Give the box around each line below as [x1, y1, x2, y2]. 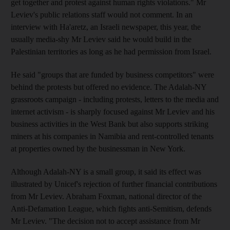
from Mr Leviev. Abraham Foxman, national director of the [11, 191, 202, 201]
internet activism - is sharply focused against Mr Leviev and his [11, 107, 215, 116]
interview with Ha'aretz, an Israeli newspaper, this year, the [11, 22, 201, 31]
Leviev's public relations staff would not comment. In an [11, 10, 193, 19]
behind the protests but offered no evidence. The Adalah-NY [11, 82, 206, 91]
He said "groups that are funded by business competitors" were [11, 70, 214, 79]
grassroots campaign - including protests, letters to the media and [11, 94, 219, 104]
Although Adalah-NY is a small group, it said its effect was [11, 167, 201, 176]
